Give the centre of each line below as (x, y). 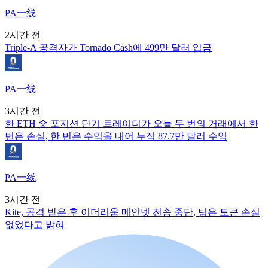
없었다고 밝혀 (35, 224)
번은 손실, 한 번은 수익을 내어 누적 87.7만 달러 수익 (116, 136)
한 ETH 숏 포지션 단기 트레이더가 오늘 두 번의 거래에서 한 (132, 123)
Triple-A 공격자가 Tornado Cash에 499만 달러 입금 (108, 47)
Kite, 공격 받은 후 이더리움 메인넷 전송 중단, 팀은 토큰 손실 (133, 212)
